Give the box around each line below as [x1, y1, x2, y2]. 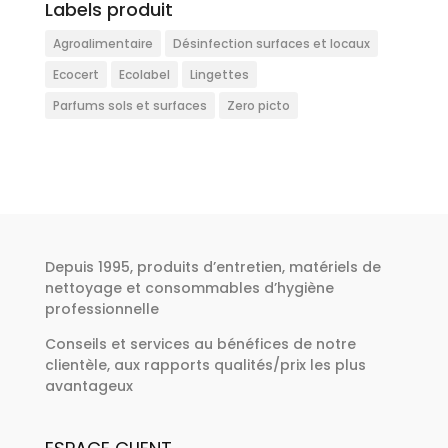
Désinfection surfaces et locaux [172, 34, 370, 52]
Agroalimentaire [52, 34, 153, 52]
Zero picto [226, 96, 290, 114]
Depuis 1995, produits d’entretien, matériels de [44, 257, 381, 278]
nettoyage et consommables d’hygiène [44, 278, 334, 299]
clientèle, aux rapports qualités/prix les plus [44, 355, 366, 376]
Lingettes [189, 65, 249, 83]
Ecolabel [118, 65, 170, 83]
